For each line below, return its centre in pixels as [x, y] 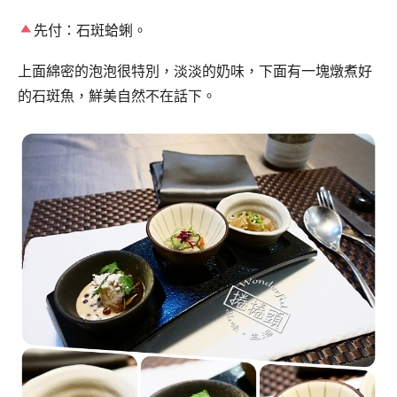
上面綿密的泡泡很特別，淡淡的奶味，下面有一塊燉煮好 [195, 72]
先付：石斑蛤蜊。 [91, 30]
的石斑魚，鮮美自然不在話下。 [117, 97]
